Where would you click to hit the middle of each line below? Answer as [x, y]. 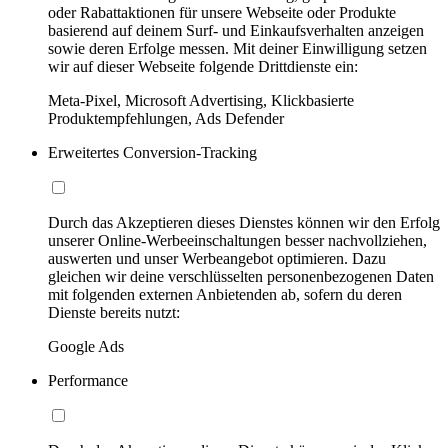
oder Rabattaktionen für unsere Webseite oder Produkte [222, 12]
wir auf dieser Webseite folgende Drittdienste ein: [203, 66]
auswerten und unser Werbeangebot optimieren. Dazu [217, 258]
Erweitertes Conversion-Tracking [152, 152]
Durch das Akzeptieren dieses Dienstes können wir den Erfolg [244, 222]
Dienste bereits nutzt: [114, 312]
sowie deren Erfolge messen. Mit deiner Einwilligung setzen [237, 48]
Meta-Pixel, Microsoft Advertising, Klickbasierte [201, 100]
